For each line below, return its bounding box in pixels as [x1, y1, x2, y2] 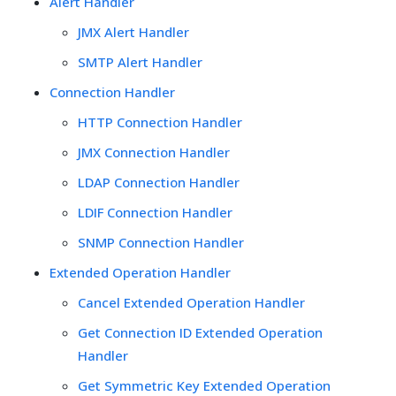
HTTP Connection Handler [78, 112, 242, 131]
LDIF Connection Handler [78, 202, 232, 221]
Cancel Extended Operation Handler [78, 293, 305, 311]
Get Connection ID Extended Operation [78, 323, 323, 341]
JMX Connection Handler [78, 142, 230, 161]
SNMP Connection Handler [78, 232, 244, 251]
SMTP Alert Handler [78, 52, 202, 71]
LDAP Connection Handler [78, 172, 240, 191]
